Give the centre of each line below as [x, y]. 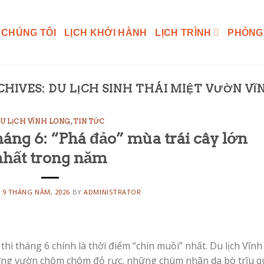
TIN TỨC [89, 122]
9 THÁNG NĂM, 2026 [36, 192]
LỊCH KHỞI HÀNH [106, 32]
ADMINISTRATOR [113, 192]
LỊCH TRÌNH [183, 32]
